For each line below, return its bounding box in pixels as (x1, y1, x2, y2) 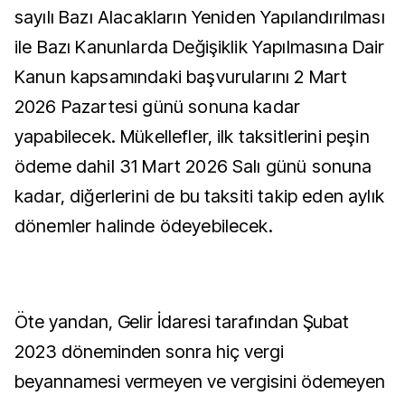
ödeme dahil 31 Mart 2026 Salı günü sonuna (14, 155, 372, 177)
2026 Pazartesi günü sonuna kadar (14, 96, 301, 118)
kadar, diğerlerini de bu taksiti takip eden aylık (14, 185, 384, 207)
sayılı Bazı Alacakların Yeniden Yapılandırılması (14, 6, 385, 28)
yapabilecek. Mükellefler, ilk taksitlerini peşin (14, 126, 370, 147)
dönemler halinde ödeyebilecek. (14, 215, 273, 237)
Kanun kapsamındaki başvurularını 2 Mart (14, 66, 348, 88)
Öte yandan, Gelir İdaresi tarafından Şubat (14, 311, 350, 333)
